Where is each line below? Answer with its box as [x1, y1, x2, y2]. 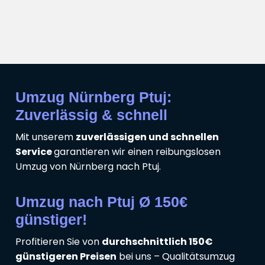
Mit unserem [15, 130, 76, 144]
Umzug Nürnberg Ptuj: [15, 88, 172, 105]
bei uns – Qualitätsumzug [117, 249, 235, 263]
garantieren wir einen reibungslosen [54, 144, 221, 159]
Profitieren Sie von [15, 234, 102, 248]
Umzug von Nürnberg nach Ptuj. [15, 159, 161, 173]
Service [15, 144, 54, 159]
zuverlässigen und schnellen [76, 130, 219, 144]
